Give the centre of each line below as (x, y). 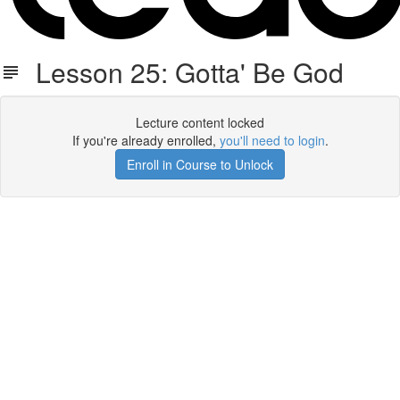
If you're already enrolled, (146, 140)
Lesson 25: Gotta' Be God (183, 72)
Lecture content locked (200, 122)
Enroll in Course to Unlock (200, 164)
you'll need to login (272, 140)
